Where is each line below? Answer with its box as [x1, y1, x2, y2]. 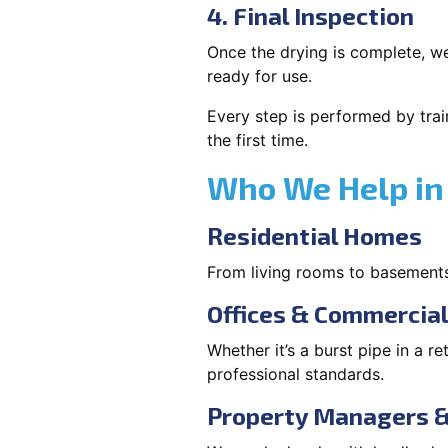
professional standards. [207, 364, 384, 384]
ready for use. [207, 66, 312, 86]
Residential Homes [207, 221, 422, 250]
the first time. [207, 130, 308, 150]
